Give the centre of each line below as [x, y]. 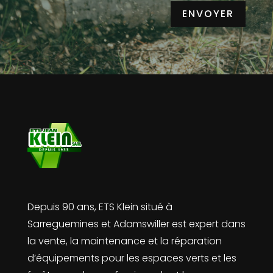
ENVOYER [208, 14]
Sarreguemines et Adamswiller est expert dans [136, 224]
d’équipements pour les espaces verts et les [132, 258]
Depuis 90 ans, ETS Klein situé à [100, 207]
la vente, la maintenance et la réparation [124, 241]
